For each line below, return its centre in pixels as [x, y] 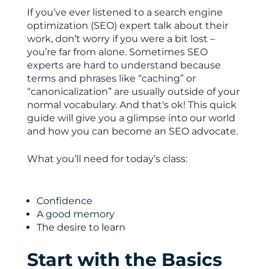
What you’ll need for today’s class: [107, 159]
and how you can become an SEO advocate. [132, 131]
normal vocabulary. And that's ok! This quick [131, 105]
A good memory [75, 214]
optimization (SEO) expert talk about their [127, 26]
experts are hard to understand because [124, 65]
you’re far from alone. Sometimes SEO [117, 52]
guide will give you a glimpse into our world [131, 118]
